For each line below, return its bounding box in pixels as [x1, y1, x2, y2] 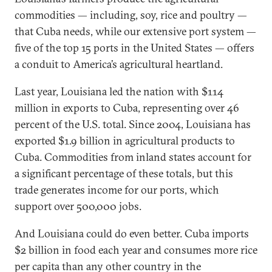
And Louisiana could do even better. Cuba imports [15, 226, 249, 240]
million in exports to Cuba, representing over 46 [15, 101, 239, 115]
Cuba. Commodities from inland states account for [15, 150, 251, 164]
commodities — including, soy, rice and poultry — [15, 8, 247, 22]
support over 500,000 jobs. [15, 199, 141, 213]
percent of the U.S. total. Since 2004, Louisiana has [15, 117, 251, 131]
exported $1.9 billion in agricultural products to [15, 134, 235, 148]
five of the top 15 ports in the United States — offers [15, 41, 254, 55]
